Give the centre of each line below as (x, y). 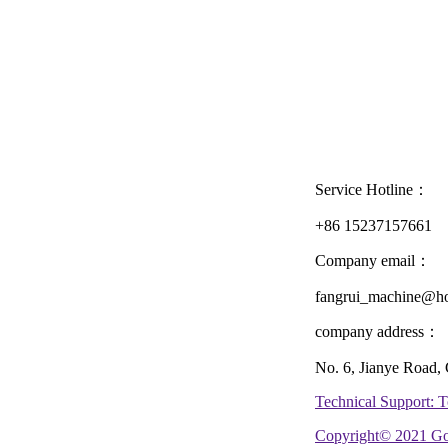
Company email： (373, 260)
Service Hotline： (372, 189)
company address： (377, 331)
